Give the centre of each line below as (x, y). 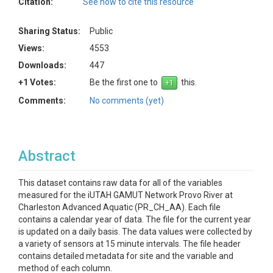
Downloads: (42, 65)
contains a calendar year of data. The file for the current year (135, 219)
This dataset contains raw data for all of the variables (120, 183)
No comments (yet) (127, 101)
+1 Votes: (37, 82)
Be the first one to (126, 82)
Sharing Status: (49, 31)
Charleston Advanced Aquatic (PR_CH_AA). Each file (119, 207)
